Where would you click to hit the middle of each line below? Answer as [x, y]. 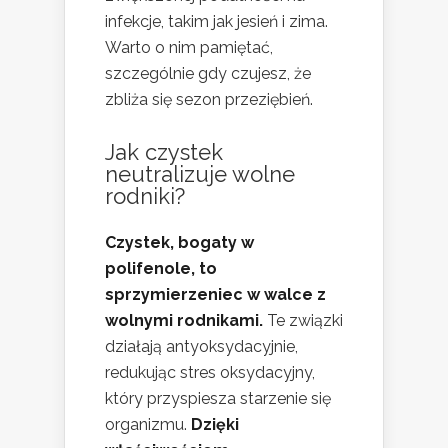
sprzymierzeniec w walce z [215, 295]
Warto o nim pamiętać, [189, 48]
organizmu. [148, 425]
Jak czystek [164, 152]
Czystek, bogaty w [179, 243]
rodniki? [145, 196]
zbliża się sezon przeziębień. [209, 100]
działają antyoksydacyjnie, [201, 347]
